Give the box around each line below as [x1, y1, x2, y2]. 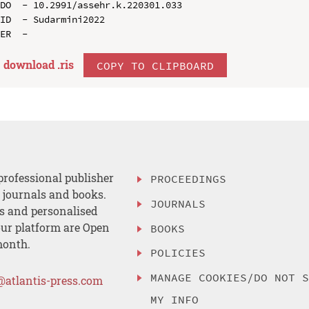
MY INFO [150, 292, 199, 307]
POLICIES [150, 246, 206, 260]
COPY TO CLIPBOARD [96, 58, 214, 72]
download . [3, 57, 60, 72]
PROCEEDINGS [150, 172, 227, 186]
